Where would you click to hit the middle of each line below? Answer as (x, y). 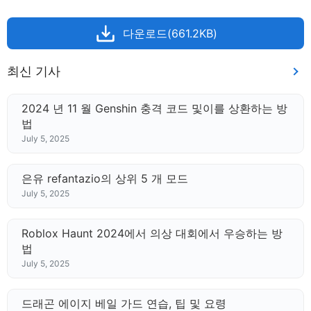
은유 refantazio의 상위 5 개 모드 (105, 178)
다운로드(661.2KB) (170, 33)
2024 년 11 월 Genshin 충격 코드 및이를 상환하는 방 (154, 108)
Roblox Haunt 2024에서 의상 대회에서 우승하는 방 (152, 233)
